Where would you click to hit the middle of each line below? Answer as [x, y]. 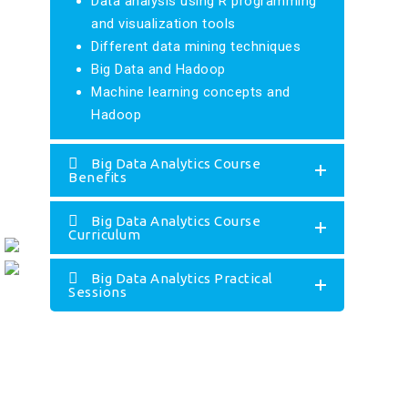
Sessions [97, 292]
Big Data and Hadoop [158, 70]
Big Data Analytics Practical [182, 279]
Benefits [97, 178]
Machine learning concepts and [191, 92]
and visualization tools [163, 24]
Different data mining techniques [196, 47]
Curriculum [104, 235]
